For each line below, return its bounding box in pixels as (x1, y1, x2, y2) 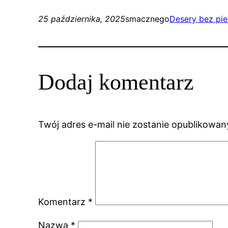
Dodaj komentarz (38, 70, 194, 95)
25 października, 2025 (38, 14, 126, 24)
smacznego (125, 14, 170, 24)
